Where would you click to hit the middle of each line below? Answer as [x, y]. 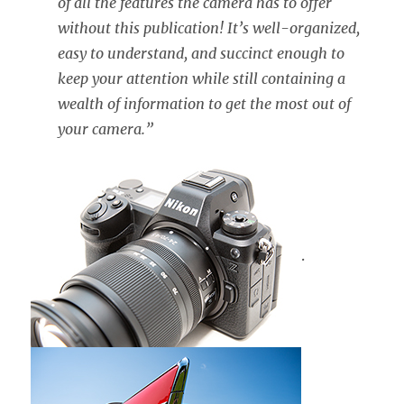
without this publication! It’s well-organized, [209, 28]
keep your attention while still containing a [202, 78]
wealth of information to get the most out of [205, 103]
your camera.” [106, 129]
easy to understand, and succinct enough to [202, 53]
